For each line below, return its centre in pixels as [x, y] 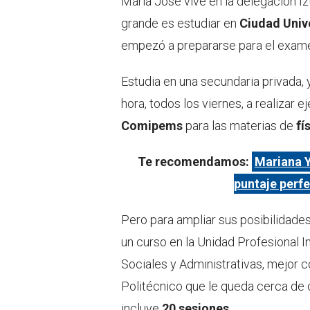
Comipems [152, 126]
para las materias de [239, 126]
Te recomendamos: [194, 162]
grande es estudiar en [180, 24]
